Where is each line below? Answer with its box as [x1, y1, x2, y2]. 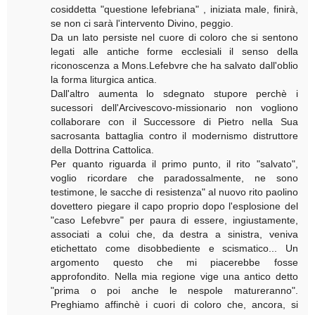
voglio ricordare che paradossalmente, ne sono [51, 172, 298, 184]
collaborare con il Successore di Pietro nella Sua [51, 115, 298, 127]
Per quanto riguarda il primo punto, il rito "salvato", [51, 157, 298, 169]
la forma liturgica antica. [51, 73, 157, 85]
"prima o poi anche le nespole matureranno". [51, 284, 298, 296]
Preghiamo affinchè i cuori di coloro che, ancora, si [51, 298, 298, 310]
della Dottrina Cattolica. [51, 143, 155, 155]
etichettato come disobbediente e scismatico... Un [51, 242, 298, 254]
